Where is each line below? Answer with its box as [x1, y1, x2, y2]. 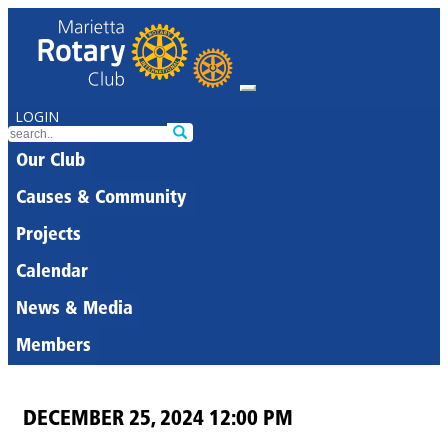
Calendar [16, 263, 88, 282]
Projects [16, 226, 81, 245]
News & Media [16, 300, 133, 319]
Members [16, 337, 91, 356]
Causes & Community [16, 189, 186, 208]
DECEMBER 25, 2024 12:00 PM [23, 408, 293, 430]
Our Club [16, 152, 85, 171]
